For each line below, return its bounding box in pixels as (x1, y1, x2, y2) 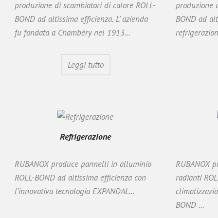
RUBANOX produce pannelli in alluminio (15, 158, 151, 169)
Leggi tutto (67, 59, 104, 70)
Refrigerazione (60, 130, 111, 142)
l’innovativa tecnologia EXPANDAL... (15, 185, 135, 197)
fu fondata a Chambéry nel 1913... (15, 27, 130, 38)
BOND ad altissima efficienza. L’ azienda (15, 13, 148, 24)
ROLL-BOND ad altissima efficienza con (15, 172, 146, 183)
